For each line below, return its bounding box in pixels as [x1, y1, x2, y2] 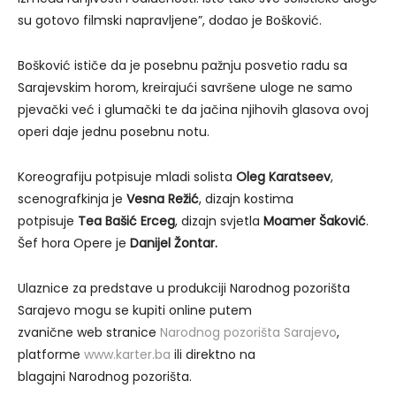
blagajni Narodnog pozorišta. [18, 368, 192, 386]
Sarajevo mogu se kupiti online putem [18, 301, 252, 320]
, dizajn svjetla [175, 212, 263, 231]
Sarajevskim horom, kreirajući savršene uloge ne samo [18, 79, 353, 97]
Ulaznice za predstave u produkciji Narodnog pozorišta [18, 279, 350, 298]
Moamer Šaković [263, 212, 366, 231]
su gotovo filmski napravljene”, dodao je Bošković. [18, 11, 322, 30]
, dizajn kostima [199, 190, 293, 209]
